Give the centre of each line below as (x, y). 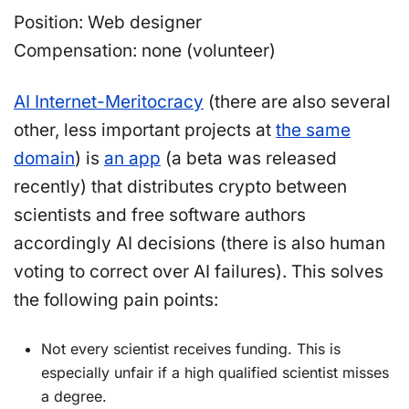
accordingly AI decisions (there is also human (199, 243)
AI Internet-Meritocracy (109, 102)
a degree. (74, 396)
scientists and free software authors (160, 215)
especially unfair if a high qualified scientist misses (215, 372)
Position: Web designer (108, 22)
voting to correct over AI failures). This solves (199, 272)
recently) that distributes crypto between (180, 187)
